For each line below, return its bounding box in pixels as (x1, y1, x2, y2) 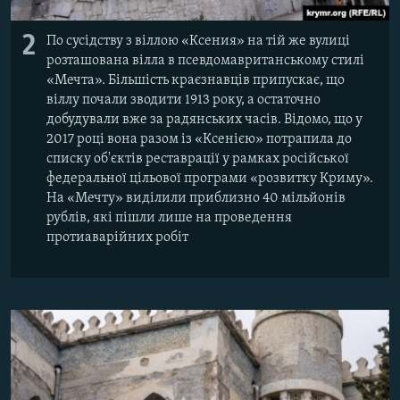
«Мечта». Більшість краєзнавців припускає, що (46, 72, 345, 87)
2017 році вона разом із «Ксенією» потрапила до (46, 131, 352, 146)
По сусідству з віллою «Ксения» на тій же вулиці (46, 33, 350, 48)
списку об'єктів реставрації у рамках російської (46, 151, 349, 166)
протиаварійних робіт (46, 229, 188, 245)
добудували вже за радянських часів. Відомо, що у (46, 112, 362, 127)
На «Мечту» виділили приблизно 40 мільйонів (46, 190, 346, 205)
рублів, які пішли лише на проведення (46, 210, 292, 225)
